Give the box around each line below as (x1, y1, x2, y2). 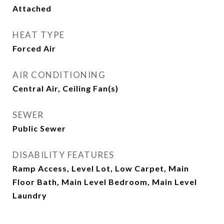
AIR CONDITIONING (12, 69, 105, 80)
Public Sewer (12, 123, 66, 133)
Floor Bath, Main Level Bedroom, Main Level (12, 177, 197, 186)
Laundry (12, 190, 47, 200)
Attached (12, 3, 51, 13)
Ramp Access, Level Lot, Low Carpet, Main (12, 163, 189, 173)
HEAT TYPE (12, 29, 65, 40)
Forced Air (12, 43, 56, 53)
